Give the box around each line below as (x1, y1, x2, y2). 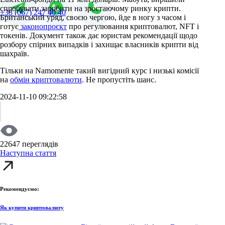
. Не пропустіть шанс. (82, 75, 156, 84)
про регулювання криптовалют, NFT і (67, 22, 199, 31)
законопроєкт (19, 22, 67, 31)
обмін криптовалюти (10, 75, 82, 84)
